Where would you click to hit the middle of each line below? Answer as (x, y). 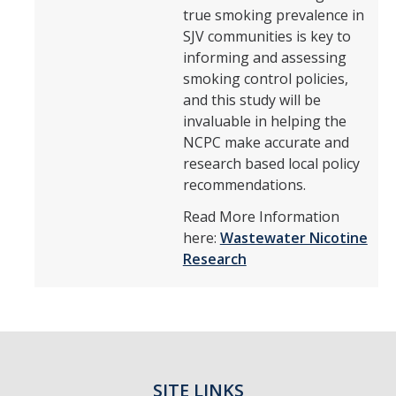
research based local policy (271, 164)
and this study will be (251, 100)
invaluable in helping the (264, 122)
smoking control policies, (265, 79)
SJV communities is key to (267, 37)
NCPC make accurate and (266, 143)
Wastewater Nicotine (293, 238)
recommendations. (246, 185)
